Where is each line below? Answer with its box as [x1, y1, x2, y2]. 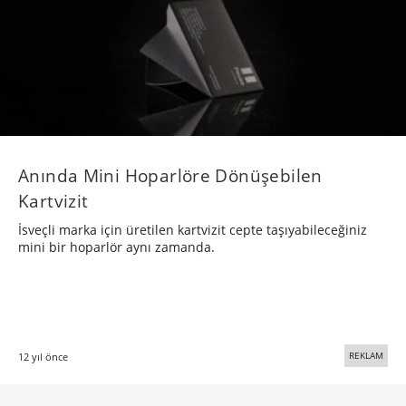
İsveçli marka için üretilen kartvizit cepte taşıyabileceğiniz [18, 220, 367, 238]
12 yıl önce [18, 349, 68, 363]
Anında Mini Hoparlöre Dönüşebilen [18, 162, 323, 188]
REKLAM [349, 348, 383, 362]
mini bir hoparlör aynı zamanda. [18, 237, 215, 256]
